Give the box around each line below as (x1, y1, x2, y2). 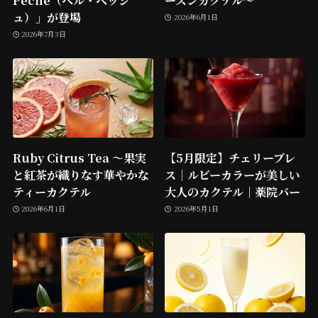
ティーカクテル (12, 182, 91, 200)
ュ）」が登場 (12, 8, 81, 26)
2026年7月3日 (21, 28, 67, 40)
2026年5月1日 (173, 203, 219, 214)
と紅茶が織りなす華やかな (12, 165, 149, 183)
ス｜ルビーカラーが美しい (165, 165, 301, 183)
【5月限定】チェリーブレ (165, 148, 296, 166)
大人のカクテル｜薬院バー (165, 182, 301, 200)
